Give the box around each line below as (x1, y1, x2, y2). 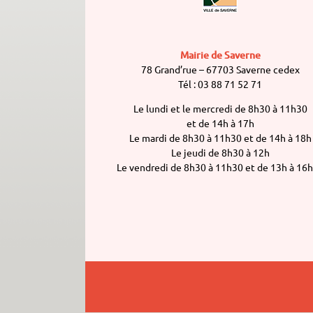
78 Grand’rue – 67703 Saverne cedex (140, 63, 300, 76)
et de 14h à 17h (186, 117, 254, 130)
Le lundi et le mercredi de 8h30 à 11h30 (133, 102, 307, 115)
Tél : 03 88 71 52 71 (178, 78, 263, 91)
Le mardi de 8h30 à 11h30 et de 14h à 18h (129, 131, 312, 145)
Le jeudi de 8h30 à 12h (170, 146, 270, 159)
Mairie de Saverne (180, 48, 261, 62)
